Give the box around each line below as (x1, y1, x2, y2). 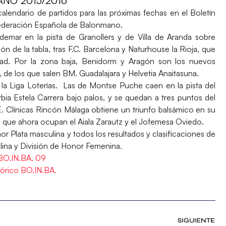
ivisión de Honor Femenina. (26, 141, 124, 151)
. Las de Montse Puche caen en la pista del (55, 80, 216, 91)
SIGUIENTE (178, 216, 215, 225)
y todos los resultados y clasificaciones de (67, 129, 216, 139)
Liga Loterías (7, 80, 55, 91)
